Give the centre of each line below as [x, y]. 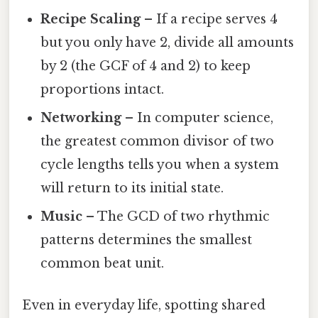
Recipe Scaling [91, 19]
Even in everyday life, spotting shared [144, 306]
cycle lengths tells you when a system [160, 164]
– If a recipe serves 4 [209, 19]
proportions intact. [103, 89]
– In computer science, [198, 117]
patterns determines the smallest [147, 240]
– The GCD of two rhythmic [176, 216]
